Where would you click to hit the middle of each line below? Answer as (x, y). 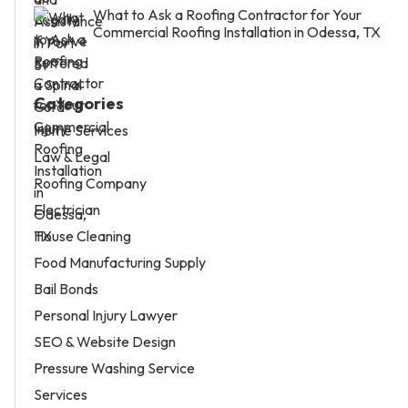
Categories (79, 103)
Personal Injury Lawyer (106, 315)
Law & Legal (72, 156)
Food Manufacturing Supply (120, 262)
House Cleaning (82, 235)
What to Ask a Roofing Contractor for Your (227, 14)
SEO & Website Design (105, 341)
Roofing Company (90, 183)
